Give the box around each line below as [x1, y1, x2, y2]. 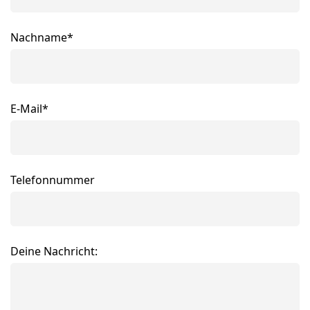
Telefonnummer [10, 172, 95, 188]
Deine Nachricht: [10, 244, 98, 259]
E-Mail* [10, 101, 48, 116]
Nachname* [10, 30, 73, 45]
